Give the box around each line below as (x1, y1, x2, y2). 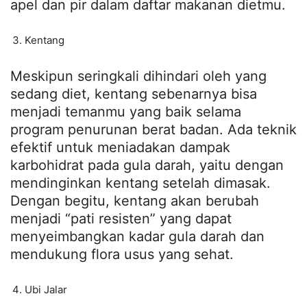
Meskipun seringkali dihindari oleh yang (10, 68, 267, 85)
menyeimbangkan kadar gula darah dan (10, 228, 265, 245)
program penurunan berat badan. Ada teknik (10, 121, 297, 138)
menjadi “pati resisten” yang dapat (10, 210, 232, 228)
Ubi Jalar (25, 283, 67, 297)
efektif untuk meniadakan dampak (10, 139, 230, 156)
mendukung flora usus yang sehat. (10, 246, 234, 263)
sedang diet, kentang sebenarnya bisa (10, 86, 257, 103)
